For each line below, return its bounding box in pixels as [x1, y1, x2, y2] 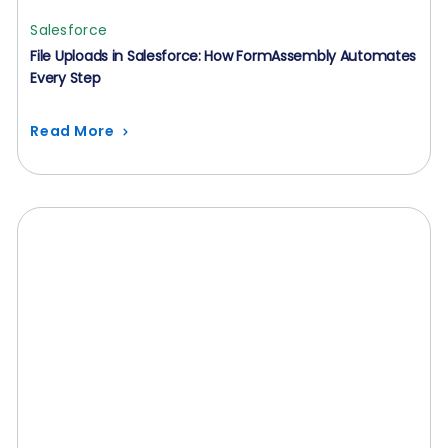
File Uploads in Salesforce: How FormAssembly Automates [30, 46, 417, 66]
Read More [30, 121, 115, 141]
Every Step [30, 68, 101, 88]
